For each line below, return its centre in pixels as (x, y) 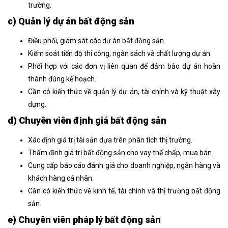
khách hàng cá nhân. (61, 178)
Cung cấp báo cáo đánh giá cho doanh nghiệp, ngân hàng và (124, 165)
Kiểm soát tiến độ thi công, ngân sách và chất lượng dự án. (120, 53)
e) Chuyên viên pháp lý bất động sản (84, 219)
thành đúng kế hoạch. (62, 79)
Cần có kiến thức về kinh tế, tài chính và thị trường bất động (124, 191)
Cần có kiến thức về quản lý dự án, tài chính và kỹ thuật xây (124, 91)
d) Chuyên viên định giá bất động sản (87, 120)
